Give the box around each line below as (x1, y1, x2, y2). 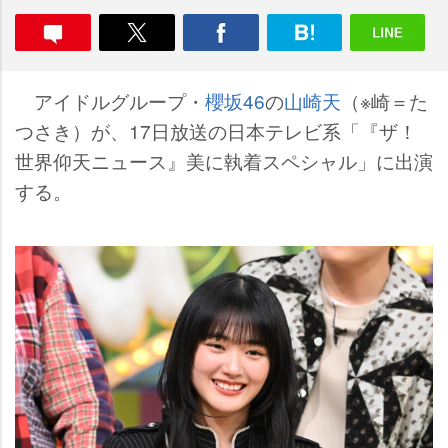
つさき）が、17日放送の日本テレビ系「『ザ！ (15, 117, 417, 144)
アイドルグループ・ (15, 87, 205, 114)
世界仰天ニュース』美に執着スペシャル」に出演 (15, 147, 433, 174)
